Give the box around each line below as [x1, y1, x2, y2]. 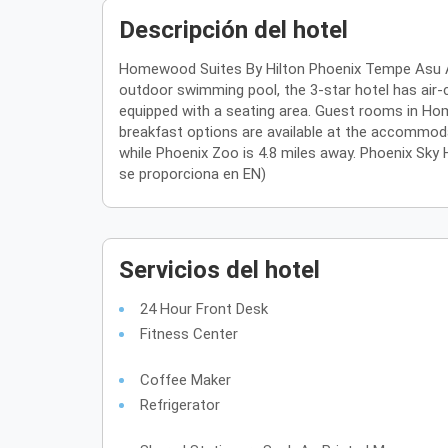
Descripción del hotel [119, 16, 348, 44]
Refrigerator [139, 396, 220, 414]
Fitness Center [139, 325, 238, 343]
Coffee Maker [139, 371, 231, 389]
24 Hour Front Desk [139, 300, 268, 318]
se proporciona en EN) [119, 165, 266, 183]
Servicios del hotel [119, 256, 320, 284]
